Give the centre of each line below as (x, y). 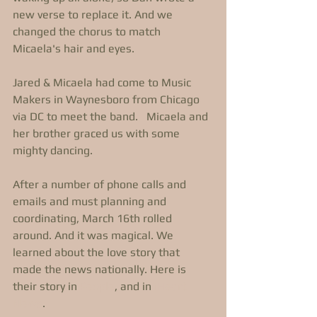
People (97, 286)
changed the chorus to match (88, 31)
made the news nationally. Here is (101, 269)
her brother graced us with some (98, 133)
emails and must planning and (91, 201)
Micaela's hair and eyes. (75, 48)
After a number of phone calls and (101, 184)
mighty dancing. (54, 150)
